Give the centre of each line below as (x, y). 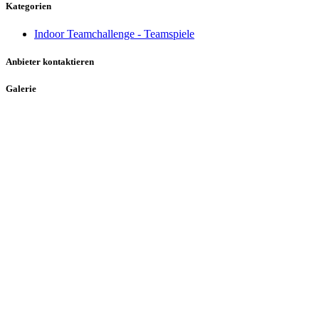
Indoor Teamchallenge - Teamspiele (114, 34)
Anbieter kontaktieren (50, 62)
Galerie (21, 89)
